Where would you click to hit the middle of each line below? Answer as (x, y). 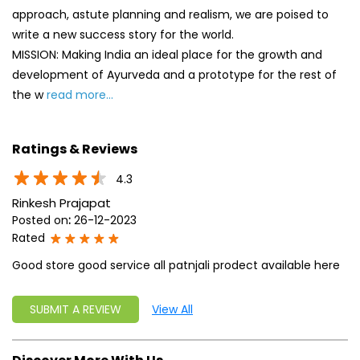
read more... (80, 94)
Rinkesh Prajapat (61, 203)
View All (172, 310)
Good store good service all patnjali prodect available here (176, 266)
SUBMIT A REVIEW (76, 310)
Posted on (40, 221)
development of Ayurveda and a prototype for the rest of (174, 74)
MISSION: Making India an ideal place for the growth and (167, 54)
